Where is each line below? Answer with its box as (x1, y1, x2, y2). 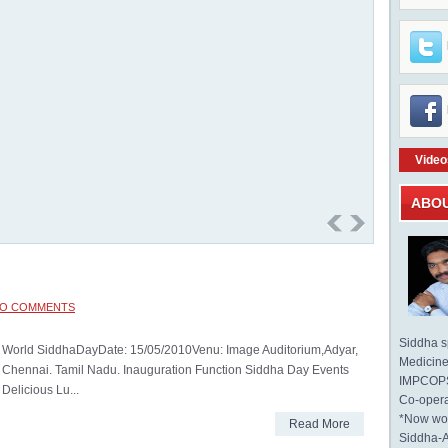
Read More (289, 417, 350, 431)
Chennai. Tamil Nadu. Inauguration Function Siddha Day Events (2, 363, 349, 377)
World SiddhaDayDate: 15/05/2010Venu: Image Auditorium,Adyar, (2, 343, 358, 357)
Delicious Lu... (2, 383, 79, 397)
